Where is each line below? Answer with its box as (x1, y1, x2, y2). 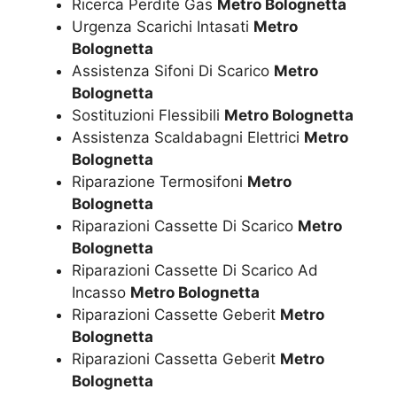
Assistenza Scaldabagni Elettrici (72, 128, 304, 147)
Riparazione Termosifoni (72, 173, 247, 191)
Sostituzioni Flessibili (72, 106, 224, 125)
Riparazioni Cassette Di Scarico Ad (72, 261, 318, 280)
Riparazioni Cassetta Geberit (72, 350, 280, 369)
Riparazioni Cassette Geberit (72, 306, 280, 324)
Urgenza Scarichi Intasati (72, 18, 253, 36)
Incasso (72, 284, 130, 302)
